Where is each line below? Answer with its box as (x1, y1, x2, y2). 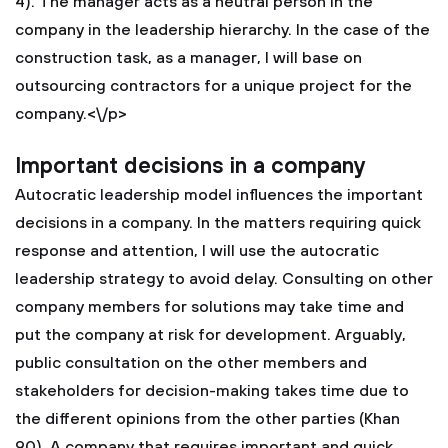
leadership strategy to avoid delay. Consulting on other (15, 269, 433, 289)
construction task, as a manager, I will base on (15, 48, 362, 68)
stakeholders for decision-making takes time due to (15, 381, 409, 401)
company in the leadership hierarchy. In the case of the (15, 20, 430, 40)
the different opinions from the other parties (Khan (15, 409, 400, 429)
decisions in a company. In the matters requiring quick (15, 213, 421, 233)
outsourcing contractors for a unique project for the (15, 76, 412, 96)
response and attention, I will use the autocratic (15, 241, 379, 261)
